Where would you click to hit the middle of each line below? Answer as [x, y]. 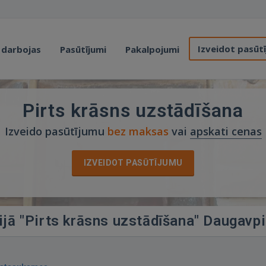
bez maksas [138, 131]
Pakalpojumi [152, 49]
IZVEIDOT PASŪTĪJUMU [133, 163]
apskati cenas [226, 131]
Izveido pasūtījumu [56, 131]
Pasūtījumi [83, 49]
